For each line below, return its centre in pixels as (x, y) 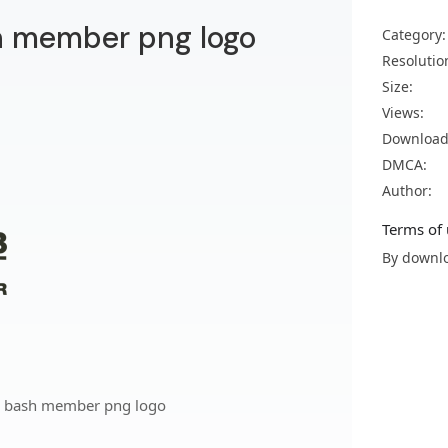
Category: (414, 34)
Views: (403, 112)
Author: (407, 190)
